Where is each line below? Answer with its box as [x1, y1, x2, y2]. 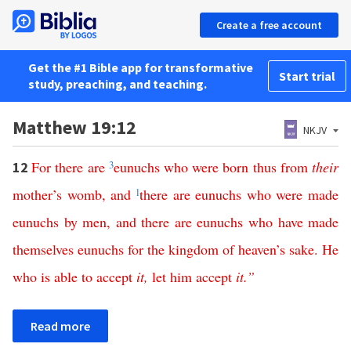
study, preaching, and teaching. [28, 76, 207, 92]
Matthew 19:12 [13, 115, 136, 139]
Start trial [279, 68, 335, 84]
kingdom [168, 240, 219, 259]
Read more [31, 318, 90, 334]
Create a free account [216, 18, 322, 32]
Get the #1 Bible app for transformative [28, 60, 253, 75]
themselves [13, 240, 74, 259]
